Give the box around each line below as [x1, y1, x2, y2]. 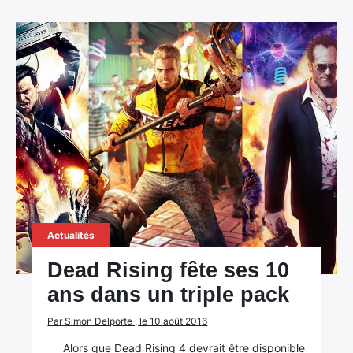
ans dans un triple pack [47, 283, 290, 307]
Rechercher [31, 187, 98, 203]
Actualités [47, 229, 95, 241]
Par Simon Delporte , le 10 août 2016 [47, 315, 208, 327]
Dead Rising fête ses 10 [47, 258, 290, 282]
